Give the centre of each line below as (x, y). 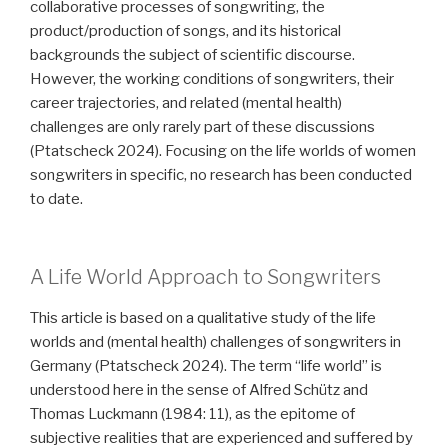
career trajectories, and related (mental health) (186, 102)
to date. (56, 198)
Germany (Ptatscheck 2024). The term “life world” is (206, 366)
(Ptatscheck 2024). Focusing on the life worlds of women (223, 150)
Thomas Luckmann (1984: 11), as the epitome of (192, 414)
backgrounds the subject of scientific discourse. (192, 54)
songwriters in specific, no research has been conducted (221, 174)
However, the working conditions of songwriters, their (212, 78)
